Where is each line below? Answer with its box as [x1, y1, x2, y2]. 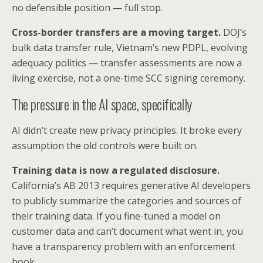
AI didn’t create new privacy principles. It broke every [12, 124, 242, 137]
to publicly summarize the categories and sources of [12, 194, 241, 208]
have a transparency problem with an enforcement [12, 240, 235, 254]
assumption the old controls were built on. [12, 139, 198, 153]
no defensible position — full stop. [12, 1, 163, 15]
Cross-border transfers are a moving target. [12, 26, 221, 39]
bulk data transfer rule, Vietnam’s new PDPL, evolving [12, 41, 248, 55]
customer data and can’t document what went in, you [12, 225, 243, 238]
